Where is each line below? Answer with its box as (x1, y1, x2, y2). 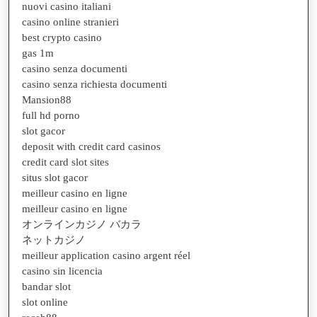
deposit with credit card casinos (22, 140, 161, 152)
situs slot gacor (22, 171, 88, 183)
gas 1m (22, 47, 54, 59)
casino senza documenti (22, 62, 127, 74)
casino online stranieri (22, 16, 119, 28)
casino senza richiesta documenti (22, 78, 167, 90)
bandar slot (22, 280, 71, 292)
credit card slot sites (22, 156, 109, 168)
